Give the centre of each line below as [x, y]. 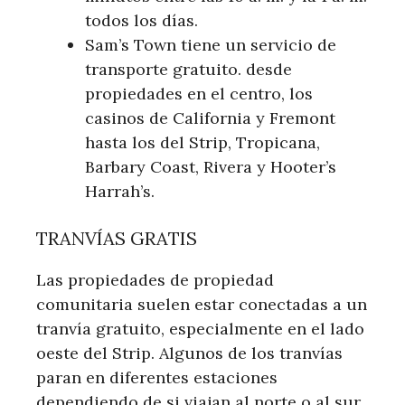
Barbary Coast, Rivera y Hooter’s [211, 166]
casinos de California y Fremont [210, 118]
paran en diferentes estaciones [157, 377]
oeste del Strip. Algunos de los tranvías [189, 353]
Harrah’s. [120, 191]
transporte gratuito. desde [188, 69]
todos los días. [141, 20]
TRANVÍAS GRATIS [117, 238]
